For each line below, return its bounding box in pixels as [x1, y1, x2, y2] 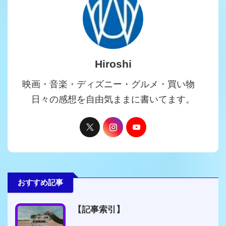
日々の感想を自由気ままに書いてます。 [31, 94, 195, 105]
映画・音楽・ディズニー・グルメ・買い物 [22, 79, 204, 90]
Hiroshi [94, 58, 132, 70]
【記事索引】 [73, 205, 125, 215]
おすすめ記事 [18, 178, 63, 187]
